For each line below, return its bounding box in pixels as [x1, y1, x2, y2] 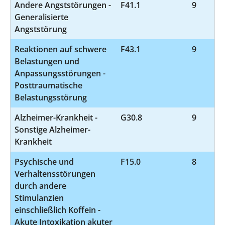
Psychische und [15, 156, 74, 167]
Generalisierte [15, 11, 68, 23]
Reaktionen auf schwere [15, 43, 106, 55]
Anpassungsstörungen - [15, 67, 105, 79]
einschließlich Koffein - [15, 204, 100, 215]
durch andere [15, 180, 66, 191]
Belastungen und [15, 55, 79, 67]
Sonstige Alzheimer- [15, 124, 90, 135]
